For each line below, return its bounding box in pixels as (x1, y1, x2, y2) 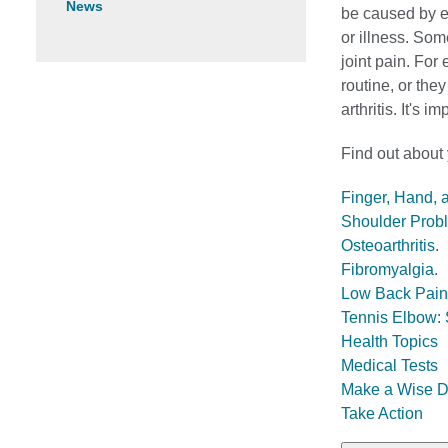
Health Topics (341, 333, 438, 350)
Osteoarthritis (341, 237, 435, 254)
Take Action (341, 405, 423, 422)
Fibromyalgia (341, 261, 434, 278)
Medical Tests (341, 357, 438, 374)
